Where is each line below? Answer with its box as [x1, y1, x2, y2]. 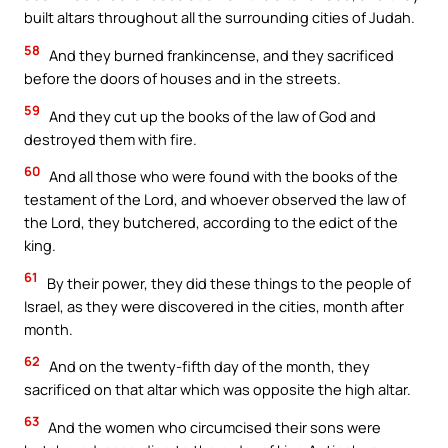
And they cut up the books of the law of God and [46, 105, 376, 126]
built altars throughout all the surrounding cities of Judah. [24, 7, 415, 28]
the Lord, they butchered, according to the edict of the [24, 212, 398, 233]
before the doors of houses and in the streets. [24, 67, 341, 88]
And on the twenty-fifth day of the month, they [46, 356, 370, 377]
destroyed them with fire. [24, 128, 197, 149]
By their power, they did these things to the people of [44, 272, 411, 293]
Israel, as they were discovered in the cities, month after [24, 295, 404, 316]
